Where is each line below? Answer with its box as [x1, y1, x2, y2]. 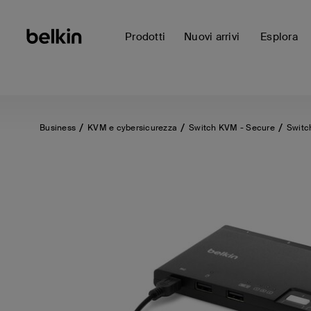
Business [40, 122, 76, 133]
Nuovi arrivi [184, 30, 239, 44]
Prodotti [125, 30, 165, 44]
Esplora [260, 30, 298, 44]
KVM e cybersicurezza [87, 122, 177, 133]
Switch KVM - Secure [189, 122, 275, 133]
